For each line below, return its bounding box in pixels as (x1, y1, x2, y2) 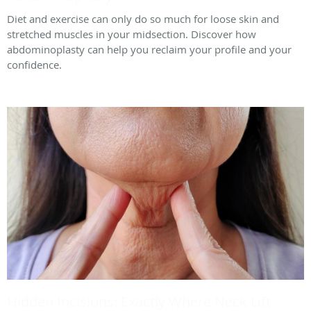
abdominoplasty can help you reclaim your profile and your (7, 42, 292, 57)
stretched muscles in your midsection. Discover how (7, 27, 256, 42)
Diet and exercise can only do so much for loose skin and (7, 12, 279, 26)
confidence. (7, 58, 62, 72)
